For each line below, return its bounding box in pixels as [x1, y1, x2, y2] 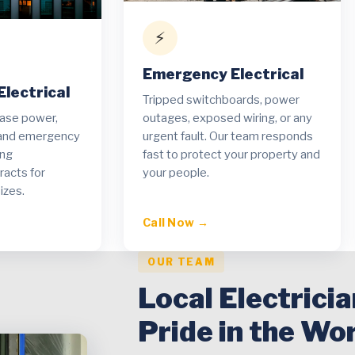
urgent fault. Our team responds [143, 128, 313, 143]
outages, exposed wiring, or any [143, 110, 312, 125]
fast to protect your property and [143, 147, 320, 162]
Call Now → [143, 216, 208, 231]
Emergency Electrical [143, 65, 303, 84]
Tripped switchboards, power [143, 92, 300, 107]
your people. [143, 165, 209, 180]
